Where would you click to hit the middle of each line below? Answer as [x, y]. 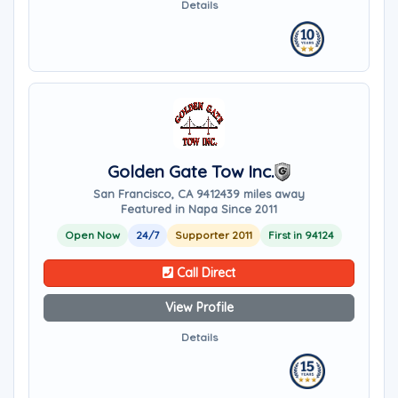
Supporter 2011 [213, 235]
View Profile [199, 307]
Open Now [92, 235]
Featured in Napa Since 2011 [199, 209]
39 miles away [266, 194]
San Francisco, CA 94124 [160, 194]
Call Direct [204, 273]
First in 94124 [301, 235]
